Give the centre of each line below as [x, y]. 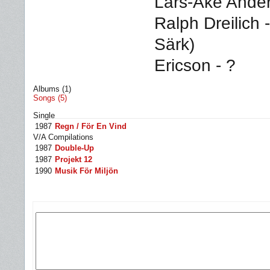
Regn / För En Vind [91, 126]
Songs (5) [50, 98]
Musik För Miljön [86, 171]
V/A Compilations [63, 137]
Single [44, 115]
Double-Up [74, 148]
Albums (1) [52, 89]
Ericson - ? [195, 65]
